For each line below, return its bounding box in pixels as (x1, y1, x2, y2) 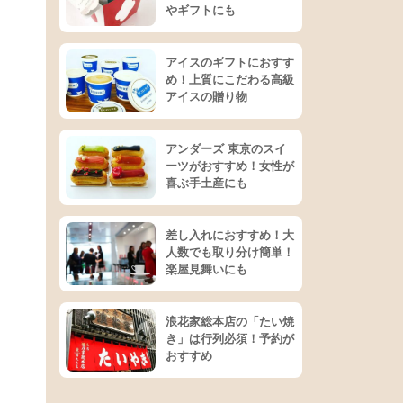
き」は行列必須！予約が (166, 332, 294, 345)
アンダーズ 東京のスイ (166, 142, 286, 156)
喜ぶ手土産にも (166, 176, 247, 190)
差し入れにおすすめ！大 (166, 228, 294, 242)
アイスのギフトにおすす (166, 56, 294, 69)
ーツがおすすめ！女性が (166, 159, 294, 173)
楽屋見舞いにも (166, 263, 247, 276)
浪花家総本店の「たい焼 (166, 315, 294, 328)
